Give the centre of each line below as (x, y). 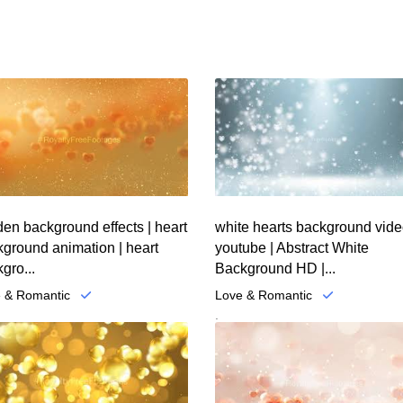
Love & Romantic (264, 295)
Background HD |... (275, 268)
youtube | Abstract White (292, 247)
